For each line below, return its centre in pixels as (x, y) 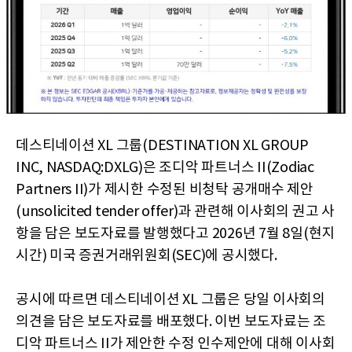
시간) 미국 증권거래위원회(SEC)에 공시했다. (147, 256)
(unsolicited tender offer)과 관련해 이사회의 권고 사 (175, 212)
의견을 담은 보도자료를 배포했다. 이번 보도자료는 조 (171, 322)
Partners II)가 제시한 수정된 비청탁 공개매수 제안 (165, 190)
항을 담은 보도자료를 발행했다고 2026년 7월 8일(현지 (175, 234)
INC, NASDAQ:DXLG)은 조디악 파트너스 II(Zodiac (165, 168)
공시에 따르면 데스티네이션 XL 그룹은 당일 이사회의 (170, 300)
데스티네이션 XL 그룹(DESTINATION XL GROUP (162, 146)
